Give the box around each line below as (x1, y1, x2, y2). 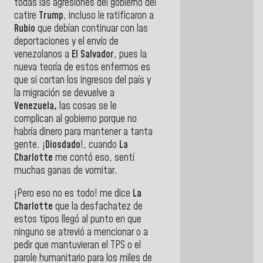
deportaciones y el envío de (14, 34, 119, 49)
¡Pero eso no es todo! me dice (14, 187, 133, 201)
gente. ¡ (14, 137, 45, 152)
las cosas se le (57, 99, 117, 113)
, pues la (114, 47, 147, 62)
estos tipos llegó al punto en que (14, 213, 141, 227)
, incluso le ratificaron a (63, 8, 154, 23)
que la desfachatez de (53, 200, 143, 214)
